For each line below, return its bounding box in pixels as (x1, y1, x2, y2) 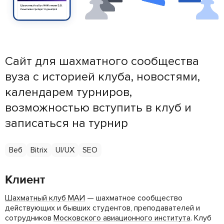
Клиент (5, 172, 45, 187)
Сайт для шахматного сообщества (5, 53, 199, 68)
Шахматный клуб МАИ (5, 192, 85, 203)
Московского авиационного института (53, 212, 190, 223)
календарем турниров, (5, 84, 132, 99)
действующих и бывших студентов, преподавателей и (5, 202, 200, 213)
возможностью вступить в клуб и (5, 100, 191, 115)
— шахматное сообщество (85, 192, 182, 203)
